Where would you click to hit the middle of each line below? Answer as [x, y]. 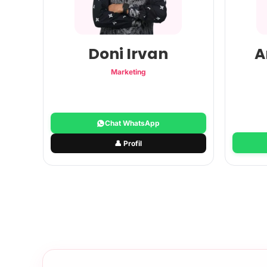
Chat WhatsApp [133, 123]
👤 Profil [128, 143]
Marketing [128, 72]
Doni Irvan [128, 54]
